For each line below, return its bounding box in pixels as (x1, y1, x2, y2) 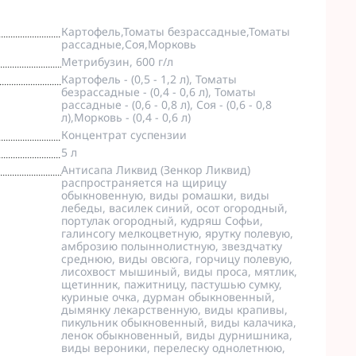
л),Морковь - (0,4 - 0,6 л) (60, 110, 191, 125)
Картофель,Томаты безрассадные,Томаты (60, 24, 290, 39)
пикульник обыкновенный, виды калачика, (60, 315, 296, 330)
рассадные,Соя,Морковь (60, 37, 196, 52)
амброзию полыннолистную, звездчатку (60, 238, 282, 253)
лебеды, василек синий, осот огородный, (60, 200, 288, 215)
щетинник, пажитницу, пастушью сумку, (60, 277, 282, 292)
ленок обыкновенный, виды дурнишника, (60, 327, 292, 342)
